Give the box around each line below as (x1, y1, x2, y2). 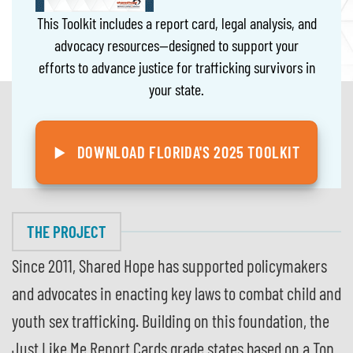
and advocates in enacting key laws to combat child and (12, 283, 341, 304)
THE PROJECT (26, 221, 106, 242)
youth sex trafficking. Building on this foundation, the (12, 310, 329, 332)
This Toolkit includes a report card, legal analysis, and (36, 13, 317, 32)
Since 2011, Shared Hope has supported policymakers (12, 255, 327, 277)
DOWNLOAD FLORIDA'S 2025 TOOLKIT (76, 143, 300, 162)
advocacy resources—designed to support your (54, 35, 299, 54)
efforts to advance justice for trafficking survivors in (38, 58, 315, 76)
